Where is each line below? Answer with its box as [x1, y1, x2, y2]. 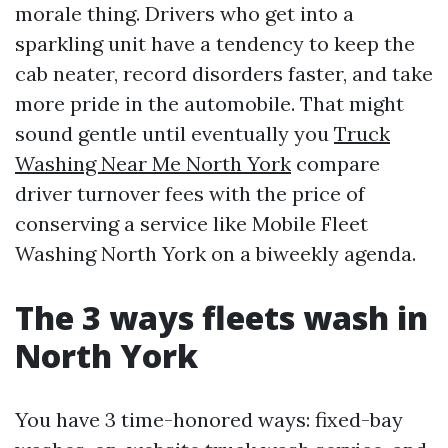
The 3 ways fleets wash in [15, 296, 428, 340]
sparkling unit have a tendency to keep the [15, 31, 415, 57]
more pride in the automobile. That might [15, 91, 404, 117]
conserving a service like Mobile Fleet [15, 211, 368, 237]
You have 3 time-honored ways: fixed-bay [15, 407, 403, 433]
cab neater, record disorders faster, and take [15, 61, 433, 87]
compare [291, 151, 380, 177]
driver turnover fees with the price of [15, 181, 365, 207]
